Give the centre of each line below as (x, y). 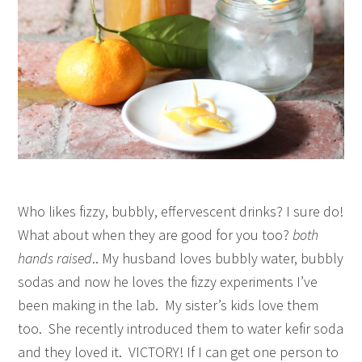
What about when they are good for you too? (156, 234)
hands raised (55, 258)
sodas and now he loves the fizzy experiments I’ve (168, 281)
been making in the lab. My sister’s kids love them (168, 305)
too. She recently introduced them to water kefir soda (181, 328)
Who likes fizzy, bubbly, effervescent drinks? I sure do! (181, 211)
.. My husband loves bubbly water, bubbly (218, 258)
